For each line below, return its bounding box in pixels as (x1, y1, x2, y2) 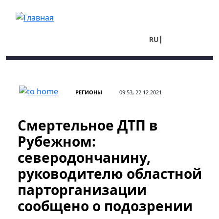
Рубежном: (18, 132, 96, 151)
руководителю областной (18, 164, 202, 183)
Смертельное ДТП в (18, 116, 158, 134)
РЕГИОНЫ (75, 88, 102, 96)
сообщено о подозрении (18, 197, 193, 215)
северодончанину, (18, 148, 151, 167)
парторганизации (18, 180, 147, 199)
